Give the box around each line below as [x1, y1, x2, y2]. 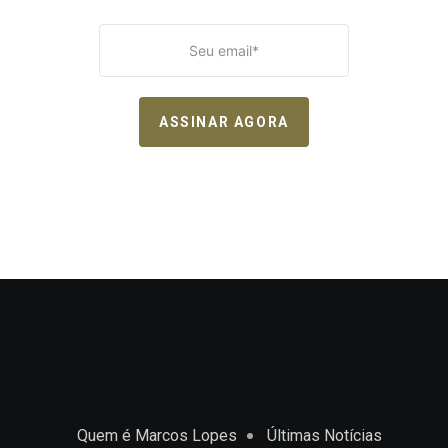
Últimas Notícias [266, 425, 382, 445]
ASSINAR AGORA [159, 113, 289, 130]
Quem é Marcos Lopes [76, 425, 237, 445]
